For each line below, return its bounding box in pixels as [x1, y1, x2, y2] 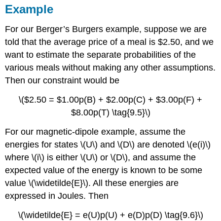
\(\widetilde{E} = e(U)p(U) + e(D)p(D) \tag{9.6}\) [18, 210, 203, 220]
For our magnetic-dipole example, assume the [5, 126, 186, 137]
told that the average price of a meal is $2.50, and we [5, 37, 214, 47]
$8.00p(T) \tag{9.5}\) [71, 107, 150, 117]
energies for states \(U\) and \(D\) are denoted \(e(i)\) [5, 139, 211, 149]
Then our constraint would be [5, 75, 120, 86]
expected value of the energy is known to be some [5, 165, 203, 175]
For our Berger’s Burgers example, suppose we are [5, 24, 207, 35]
